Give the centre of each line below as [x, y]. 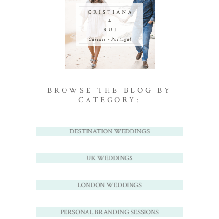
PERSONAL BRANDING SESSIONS [109, 212]
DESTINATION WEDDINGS [109, 132]
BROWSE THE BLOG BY [109, 91]
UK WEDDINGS [109, 159]
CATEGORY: [109, 100]
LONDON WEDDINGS [109, 186]
